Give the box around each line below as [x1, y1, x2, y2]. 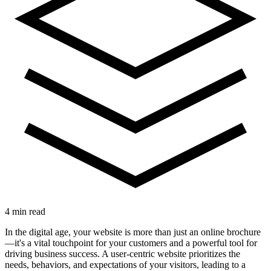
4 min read [5, 206, 45, 217]
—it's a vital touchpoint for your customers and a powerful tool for [5, 237, 257, 248]
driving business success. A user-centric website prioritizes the [5, 248, 240, 259]
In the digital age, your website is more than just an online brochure [5, 226, 261, 237]
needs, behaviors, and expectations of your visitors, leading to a [5, 259, 246, 270]
